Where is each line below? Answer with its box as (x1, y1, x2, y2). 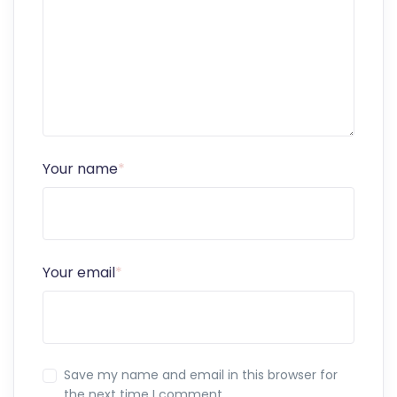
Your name (43, 158, 118, 179)
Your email (43, 262, 115, 284)
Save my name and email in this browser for (64, 366, 338, 385)
